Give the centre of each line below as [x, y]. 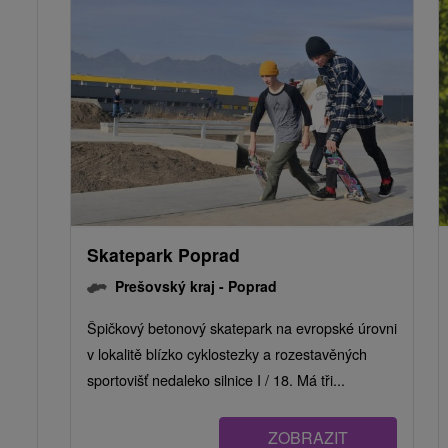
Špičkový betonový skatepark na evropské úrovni [242, 328]
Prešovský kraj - [171, 286]
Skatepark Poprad [163, 255]
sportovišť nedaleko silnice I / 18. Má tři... [216, 380]
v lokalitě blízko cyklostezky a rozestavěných [227, 354]
